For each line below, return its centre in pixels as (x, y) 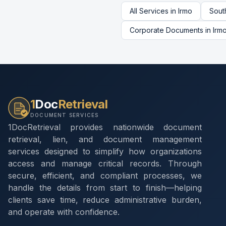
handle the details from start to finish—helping (105, 188)
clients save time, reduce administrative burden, (105, 200)
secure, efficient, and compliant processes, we (105, 176)
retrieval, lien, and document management (105, 139)
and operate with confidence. (64, 212)
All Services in (154, 11)
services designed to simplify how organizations (105, 151)
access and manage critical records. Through (105, 163)
